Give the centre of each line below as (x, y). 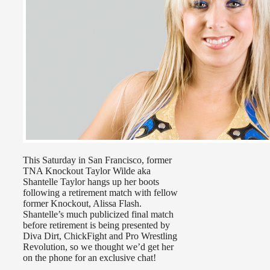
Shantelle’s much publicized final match (98, 215)
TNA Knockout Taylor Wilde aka (87, 171)
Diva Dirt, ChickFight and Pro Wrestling (100, 236)
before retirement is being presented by (96, 225)
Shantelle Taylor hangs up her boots (91, 182)
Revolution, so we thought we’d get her (98, 247)
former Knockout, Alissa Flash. (82, 204)
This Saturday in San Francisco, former (97, 160)
